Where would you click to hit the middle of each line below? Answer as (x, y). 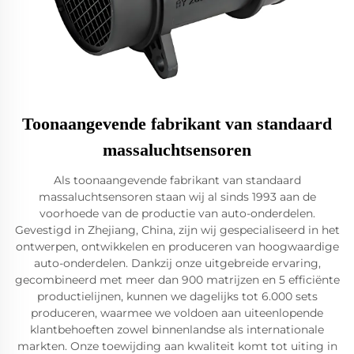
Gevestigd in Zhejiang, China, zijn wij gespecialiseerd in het (177, 230)
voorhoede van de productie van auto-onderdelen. (177, 213)
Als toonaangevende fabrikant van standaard (177, 180)
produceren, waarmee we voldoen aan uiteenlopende (177, 313)
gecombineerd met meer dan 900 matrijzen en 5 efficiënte (177, 280)
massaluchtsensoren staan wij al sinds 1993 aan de (177, 197)
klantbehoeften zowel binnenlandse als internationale (177, 330)
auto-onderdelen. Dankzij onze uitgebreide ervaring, (177, 263)
